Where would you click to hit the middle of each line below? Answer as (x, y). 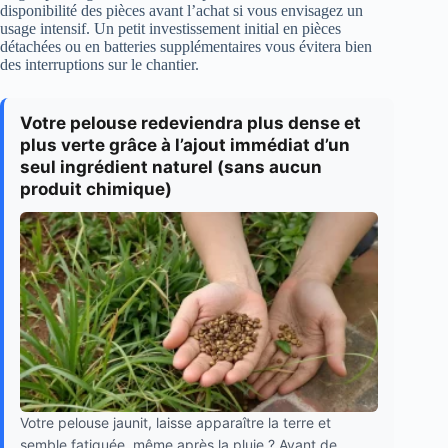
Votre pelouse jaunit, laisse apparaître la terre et (175, 422)
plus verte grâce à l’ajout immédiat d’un (185, 145)
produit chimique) (96, 189)
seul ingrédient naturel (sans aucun (171, 167)
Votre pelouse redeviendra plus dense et (190, 123)
